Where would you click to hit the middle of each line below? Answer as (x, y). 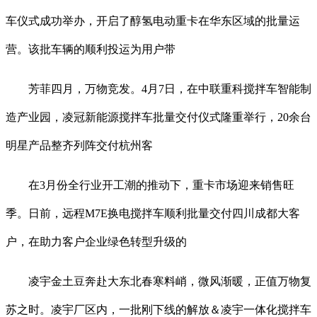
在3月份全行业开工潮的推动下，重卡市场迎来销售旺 (150, 185)
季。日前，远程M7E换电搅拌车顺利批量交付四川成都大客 (153, 214)
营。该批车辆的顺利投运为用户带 (91, 50)
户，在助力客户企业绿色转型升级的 (96, 242)
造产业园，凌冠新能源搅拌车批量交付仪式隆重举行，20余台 (158, 117)
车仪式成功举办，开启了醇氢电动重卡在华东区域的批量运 (153, 21)
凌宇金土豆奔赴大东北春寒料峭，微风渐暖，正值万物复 (158, 282)
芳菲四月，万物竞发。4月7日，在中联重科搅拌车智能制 (158, 89)
